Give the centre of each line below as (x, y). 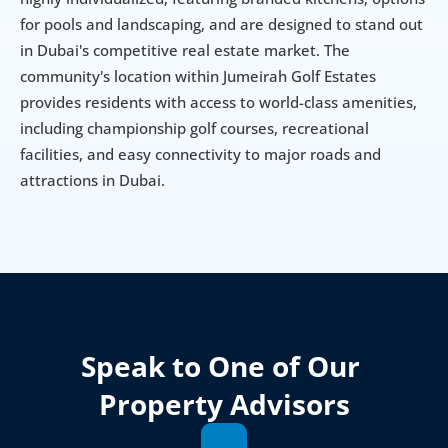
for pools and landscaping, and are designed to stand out (221, 24)
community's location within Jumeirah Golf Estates (198, 76)
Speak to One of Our (220, 366)
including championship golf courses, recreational (194, 128)
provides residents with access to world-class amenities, (218, 102)
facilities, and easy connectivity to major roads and (200, 154)
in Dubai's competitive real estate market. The (185, 50)
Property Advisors (224, 404)
